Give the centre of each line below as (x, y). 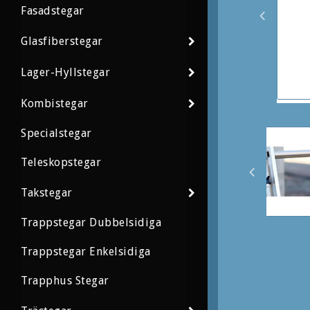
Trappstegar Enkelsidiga (86, 252)
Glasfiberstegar (62, 41)
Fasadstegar (53, 11)
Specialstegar (56, 134)
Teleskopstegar (61, 163)
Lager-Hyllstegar (65, 72)
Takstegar (47, 192)
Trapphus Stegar (65, 281)
